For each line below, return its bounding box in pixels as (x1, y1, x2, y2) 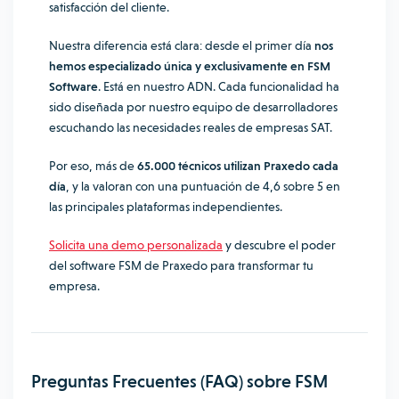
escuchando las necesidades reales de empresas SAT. (49, 120, 332, 134)
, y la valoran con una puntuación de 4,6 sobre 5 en (66, 179, 340, 193)
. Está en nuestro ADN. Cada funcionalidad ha (98, 79, 339, 94)
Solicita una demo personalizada (49, 238, 223, 252)
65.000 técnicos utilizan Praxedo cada (137, 159, 338, 173)
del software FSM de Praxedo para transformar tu (49, 258, 313, 273)
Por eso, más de (49, 159, 137, 173)
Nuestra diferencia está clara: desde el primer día (49, 38, 314, 53)
